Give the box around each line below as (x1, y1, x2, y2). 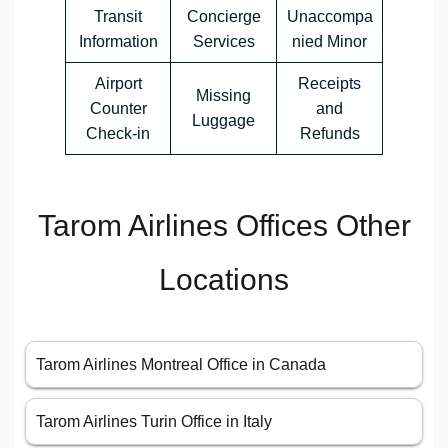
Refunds (299, 125, 360, 143)
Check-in (86, 125, 150, 143)
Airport (94, 75, 142, 93)
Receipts (298, 75, 361, 93)
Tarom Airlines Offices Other (37, 209, 411, 243)
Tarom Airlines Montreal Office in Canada (36, 356, 326, 374)
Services (192, 33, 255, 51)
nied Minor (292, 33, 367, 51)
